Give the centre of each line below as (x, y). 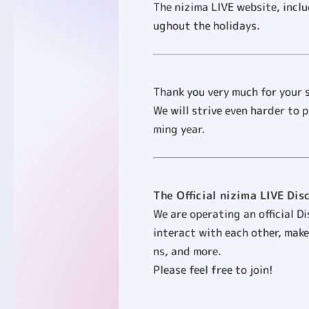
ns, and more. (187, 251)
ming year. (178, 129)
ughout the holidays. (206, 25)
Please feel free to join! (213, 269)
